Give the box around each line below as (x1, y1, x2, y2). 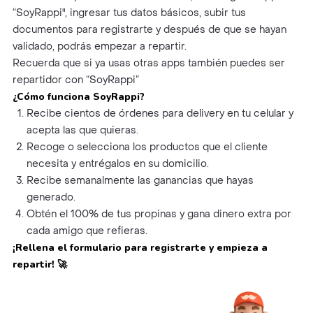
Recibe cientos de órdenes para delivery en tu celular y (26, 106, 293, 120)
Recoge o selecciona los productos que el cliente (26, 140, 268, 154)
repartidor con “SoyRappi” (12, 73, 139, 87)
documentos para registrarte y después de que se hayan (12, 22, 286, 36)
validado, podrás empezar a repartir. (12, 39, 187, 53)
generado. (26, 190, 75, 204)
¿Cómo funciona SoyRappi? (12, 89, 145, 103)
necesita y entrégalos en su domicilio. (26, 156, 209, 170)
